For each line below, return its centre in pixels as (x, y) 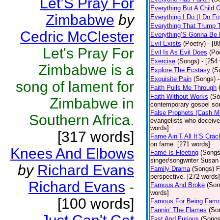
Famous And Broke (178, 185)
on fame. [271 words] (180, 144)
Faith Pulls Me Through (183, 88)
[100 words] (96, 204)
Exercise (163, 61)
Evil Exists (166, 43)
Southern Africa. (82, 120)
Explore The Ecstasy (180, 70)
